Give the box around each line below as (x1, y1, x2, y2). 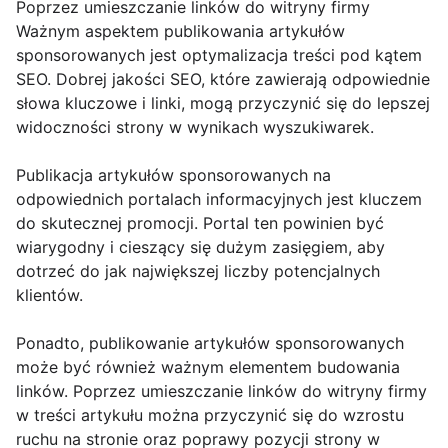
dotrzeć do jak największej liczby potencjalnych (16, 260, 380, 281)
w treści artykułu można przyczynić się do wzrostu (16, 404, 404, 425)
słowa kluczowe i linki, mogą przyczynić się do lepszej (16, 92, 430, 113)
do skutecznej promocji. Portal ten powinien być (16, 212, 384, 233)
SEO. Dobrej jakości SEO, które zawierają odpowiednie (16, 68, 430, 89)
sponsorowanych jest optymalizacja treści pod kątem (16, 44, 422, 65)
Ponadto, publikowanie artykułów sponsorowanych (16, 332, 404, 353)
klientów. (16, 284, 83, 305)
